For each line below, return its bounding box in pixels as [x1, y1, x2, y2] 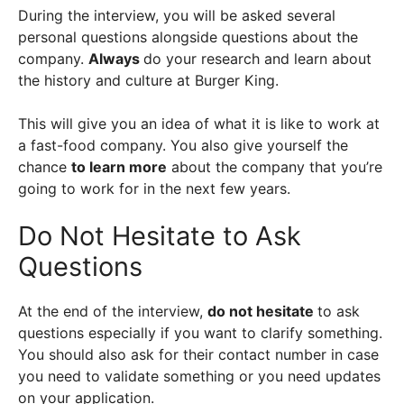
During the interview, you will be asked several [18, 6, 335, 24]
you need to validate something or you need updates [18, 367, 381, 385]
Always [88, 50, 143, 68]
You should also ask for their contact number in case [18, 345, 379, 363]
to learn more [71, 158, 167, 176]
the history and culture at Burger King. [18, 71, 283, 89]
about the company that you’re [167, 158, 382, 176]
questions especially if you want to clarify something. [18, 324, 382, 342]
